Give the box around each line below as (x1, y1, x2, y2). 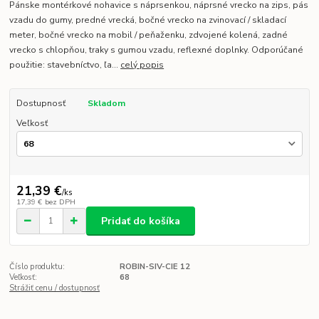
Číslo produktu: (9, 261, 66, 273)
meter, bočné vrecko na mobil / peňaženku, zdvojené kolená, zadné (9, 29, 288, 41)
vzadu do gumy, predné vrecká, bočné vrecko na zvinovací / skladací (9, 14, 287, 26)
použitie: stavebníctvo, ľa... (9, 59, 121, 71)
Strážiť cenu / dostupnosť (9, 283, 100, 294)
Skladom (87, 98, 125, 110)
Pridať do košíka (101, 214, 180, 228)
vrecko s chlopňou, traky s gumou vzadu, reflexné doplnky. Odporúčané (9, 44, 304, 56)
